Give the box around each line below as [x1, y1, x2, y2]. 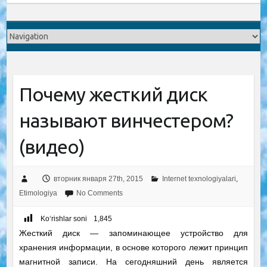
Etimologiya [18, 189, 57, 197]
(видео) [18, 136, 85, 157]
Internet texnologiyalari [162, 175, 236, 183]
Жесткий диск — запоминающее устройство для [18, 228, 249, 238]
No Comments [76, 189, 123, 197]
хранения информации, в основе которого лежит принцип [18, 243, 249, 253]
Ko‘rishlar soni [40, 215, 87, 223]
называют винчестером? [18, 110, 233, 131]
